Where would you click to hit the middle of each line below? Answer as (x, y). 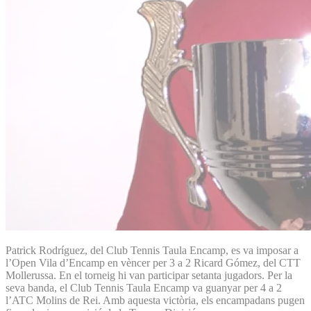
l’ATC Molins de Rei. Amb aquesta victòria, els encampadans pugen (155, 300)
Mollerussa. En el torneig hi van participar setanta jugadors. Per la (149, 275)
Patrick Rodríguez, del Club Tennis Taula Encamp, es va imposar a (152, 250)
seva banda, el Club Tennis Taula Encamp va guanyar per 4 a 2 (144, 287)
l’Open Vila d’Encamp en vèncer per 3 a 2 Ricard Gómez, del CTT (153, 262)
